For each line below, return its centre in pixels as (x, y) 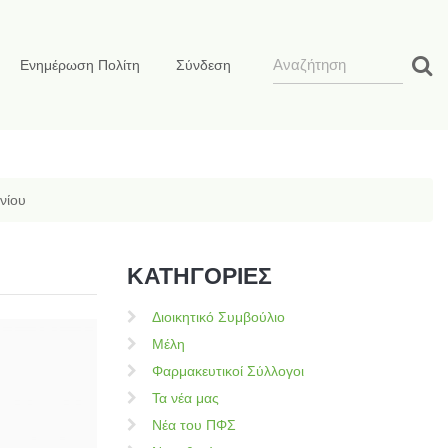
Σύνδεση (203, 65)
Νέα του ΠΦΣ (194, 425)
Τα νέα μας (185, 398)
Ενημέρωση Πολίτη (80, 65)
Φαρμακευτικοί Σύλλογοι (228, 371)
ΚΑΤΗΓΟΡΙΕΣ (199, 276)
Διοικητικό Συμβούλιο (218, 317)
